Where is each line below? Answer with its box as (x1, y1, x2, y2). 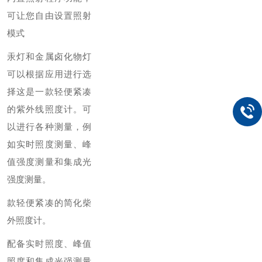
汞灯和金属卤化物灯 (7, 51, 91, 61)
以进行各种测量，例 (7, 122, 91, 132)
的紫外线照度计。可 (7, 104, 91, 114)
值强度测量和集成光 (7, 157, 91, 167)
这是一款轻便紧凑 (16, 87, 91, 96)
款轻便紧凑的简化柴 (7, 198, 91, 208)
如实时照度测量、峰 (7, 139, 91, 149)
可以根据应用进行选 (7, 69, 91, 79)
